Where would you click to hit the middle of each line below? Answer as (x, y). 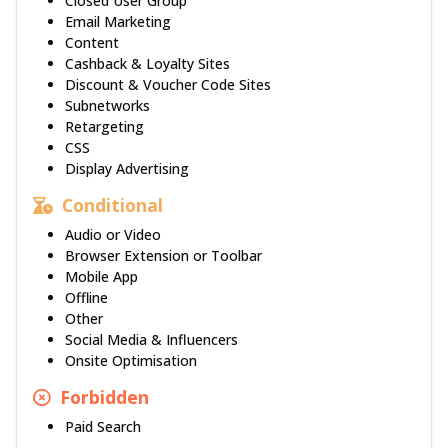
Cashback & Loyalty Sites (147, 64)
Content (92, 43)
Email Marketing (118, 22)
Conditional (110, 205)
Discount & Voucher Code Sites (168, 85)
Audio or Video (113, 235)
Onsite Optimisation (131, 361)
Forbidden (102, 397)
